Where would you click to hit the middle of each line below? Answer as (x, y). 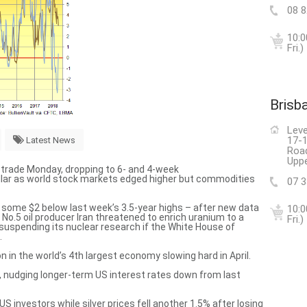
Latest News (51, 140)
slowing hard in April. (207, 255)
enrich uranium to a (201, 217)
